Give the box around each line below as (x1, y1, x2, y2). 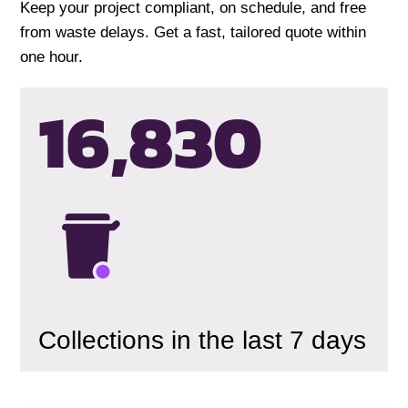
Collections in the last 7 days (38, 326, 367, 355)
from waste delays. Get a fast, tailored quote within (20, 24, 367, 42)
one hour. (20, 48, 84, 66)
